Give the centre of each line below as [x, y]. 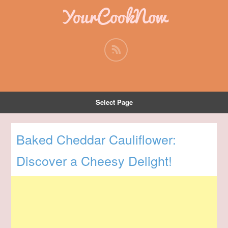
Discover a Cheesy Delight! [94, 161]
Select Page [114, 102]
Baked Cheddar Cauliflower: [96, 139]
